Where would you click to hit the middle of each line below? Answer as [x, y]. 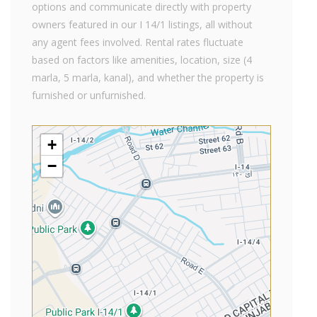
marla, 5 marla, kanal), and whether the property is [148, 77]
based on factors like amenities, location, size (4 [142, 60]
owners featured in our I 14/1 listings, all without [142, 24]
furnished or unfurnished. [89, 95]
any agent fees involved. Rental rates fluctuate [138, 42]
